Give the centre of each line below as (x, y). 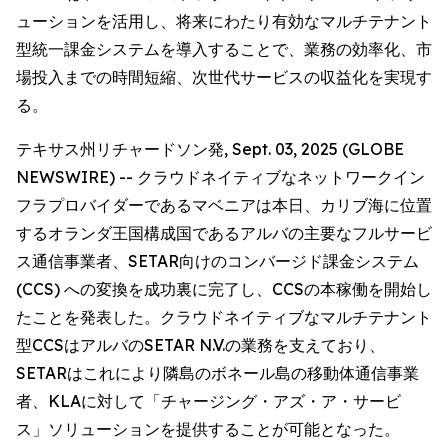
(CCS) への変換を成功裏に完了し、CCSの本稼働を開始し (224, 289)
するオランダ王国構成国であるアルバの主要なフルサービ (224, 233)
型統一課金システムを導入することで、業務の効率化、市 (224, 49)
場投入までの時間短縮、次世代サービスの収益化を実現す (224, 77)
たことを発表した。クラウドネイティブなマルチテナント (224, 317)
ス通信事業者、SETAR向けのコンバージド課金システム (217, 261)
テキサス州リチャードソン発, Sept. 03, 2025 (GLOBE (210, 149)
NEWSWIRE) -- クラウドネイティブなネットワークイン (220, 177)
